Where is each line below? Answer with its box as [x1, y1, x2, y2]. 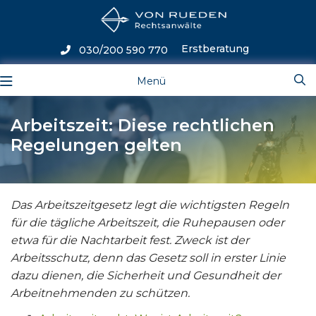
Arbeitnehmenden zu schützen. [11, 286, 190, 300]
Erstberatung [181, 42, 249, 55]
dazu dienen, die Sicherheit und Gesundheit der [11, 269, 281, 282]
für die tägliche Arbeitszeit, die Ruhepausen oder [11, 216, 284, 229]
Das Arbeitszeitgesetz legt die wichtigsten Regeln [11, 198, 289, 212]
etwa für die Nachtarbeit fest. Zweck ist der [11, 233, 249, 247]
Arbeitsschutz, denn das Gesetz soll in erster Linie [11, 251, 286, 265]
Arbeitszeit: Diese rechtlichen [11, 115, 274, 135]
